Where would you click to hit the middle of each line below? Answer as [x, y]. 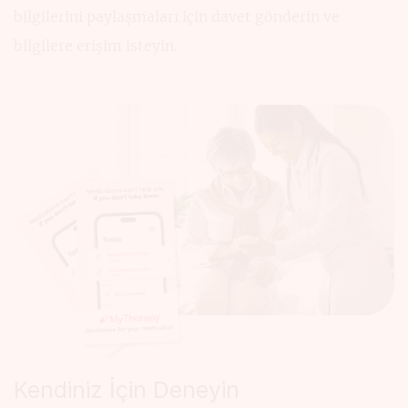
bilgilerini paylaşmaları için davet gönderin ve [177, 17]
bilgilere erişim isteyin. [96, 46]
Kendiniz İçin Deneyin [127, 390]
